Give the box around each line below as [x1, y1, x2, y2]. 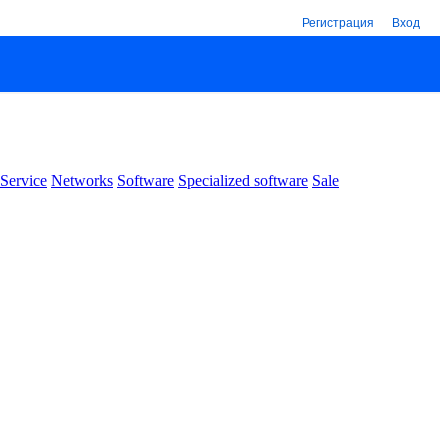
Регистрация [302, 13, 374, 30]
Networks [51, 171, 113, 189]
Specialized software [178, 171, 308, 189]
